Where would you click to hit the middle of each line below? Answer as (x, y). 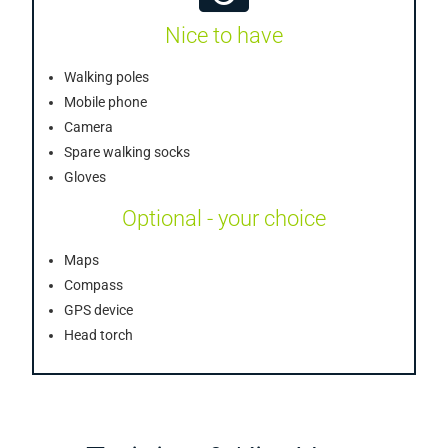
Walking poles (107, 77)
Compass (94, 285)
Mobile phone (106, 102)
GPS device (99, 310)
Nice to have (224, 36)
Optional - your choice (224, 219)
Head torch (99, 335)
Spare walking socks (127, 152)
